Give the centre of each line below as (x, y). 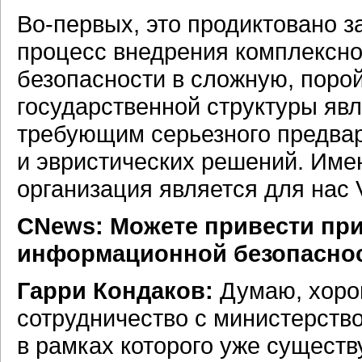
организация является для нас (186, 189)
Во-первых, (78, 24)
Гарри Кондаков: (115, 290)
